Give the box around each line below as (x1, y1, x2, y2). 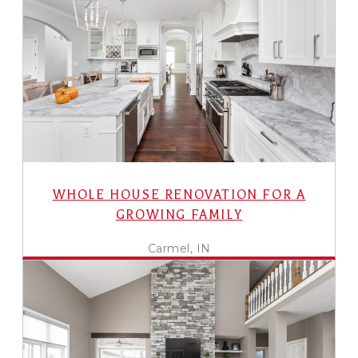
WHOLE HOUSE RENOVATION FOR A (52, 187, 306, 202)
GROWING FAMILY (115, 207, 243, 222)
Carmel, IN (147, 241, 211, 256)
